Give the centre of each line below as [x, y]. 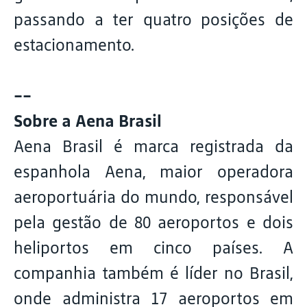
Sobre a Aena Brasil [88, 121]
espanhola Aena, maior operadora [153, 172]
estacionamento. [74, 45]
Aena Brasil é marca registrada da [153, 146]
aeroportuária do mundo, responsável [153, 197]
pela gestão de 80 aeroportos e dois [153, 222]
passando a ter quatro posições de [153, 20]
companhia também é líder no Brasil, [153, 273]
